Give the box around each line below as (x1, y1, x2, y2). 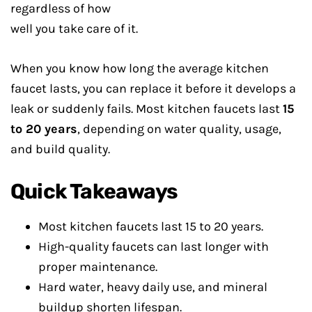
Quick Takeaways (10, 179, 178, 204)
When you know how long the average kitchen (10, 61, 269, 76)
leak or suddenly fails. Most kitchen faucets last (10, 101, 283, 116)
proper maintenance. (38, 259, 157, 274)
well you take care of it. (10, 21, 138, 36)
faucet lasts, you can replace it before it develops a (10, 81, 296, 96)
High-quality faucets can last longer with (38, 239, 269, 254)
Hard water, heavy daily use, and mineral (38, 279, 267, 295)
